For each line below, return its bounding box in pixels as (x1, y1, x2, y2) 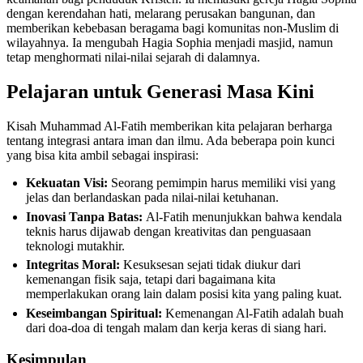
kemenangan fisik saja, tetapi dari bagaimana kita (26, 272, 275, 287)
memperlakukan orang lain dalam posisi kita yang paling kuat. (26, 287, 342, 301)
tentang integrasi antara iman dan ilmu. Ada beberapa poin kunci (6, 134, 335, 148)
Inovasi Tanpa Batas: (26, 209, 143, 224)
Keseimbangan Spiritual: (26, 305, 162, 320)
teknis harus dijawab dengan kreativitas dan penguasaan (26, 224, 311, 238)
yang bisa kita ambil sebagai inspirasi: (6, 148, 199, 163)
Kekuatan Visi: (26, 176, 108, 190)
